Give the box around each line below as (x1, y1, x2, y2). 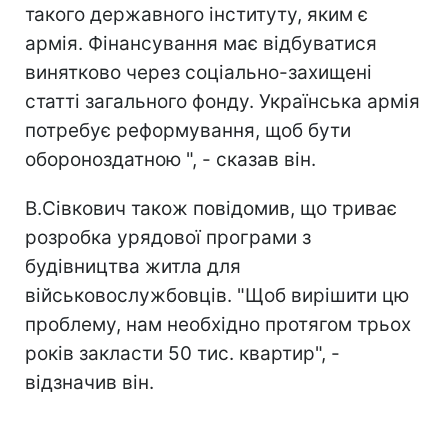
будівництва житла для (25, 255, 241, 278)
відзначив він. (25, 371, 154, 394)
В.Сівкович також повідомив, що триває (25, 197, 397, 220)
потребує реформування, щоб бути (25, 119, 351, 142)
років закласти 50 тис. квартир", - (25, 342, 340, 365)
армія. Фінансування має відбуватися (25, 32, 377, 55)
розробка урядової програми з (25, 226, 311, 249)
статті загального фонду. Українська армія (25, 90, 420, 113)
